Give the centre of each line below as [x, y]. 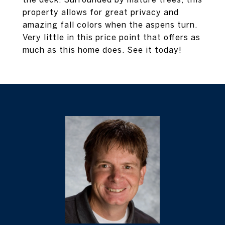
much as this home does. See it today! [102, 50]
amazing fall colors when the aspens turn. [110, 25]
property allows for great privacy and [101, 12]
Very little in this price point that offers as [111, 37]
